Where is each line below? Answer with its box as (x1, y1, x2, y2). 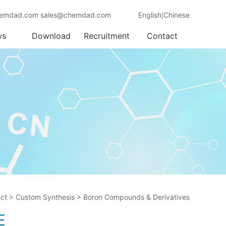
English (138, 11, 161, 19)
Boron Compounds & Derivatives (83, 193, 190, 201)
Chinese (163, 11, 190, 19)
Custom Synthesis (16, 193, 75, 201)
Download (31, 31, 71, 41)
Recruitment (83, 31, 130, 41)
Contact (146, 31, 178, 41)
